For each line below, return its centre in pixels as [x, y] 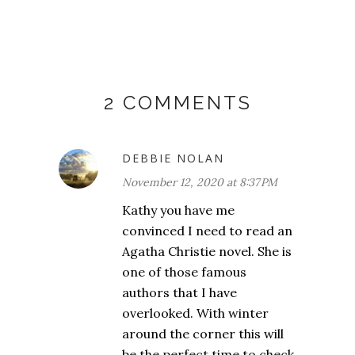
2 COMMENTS [177, 103]
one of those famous [184, 272]
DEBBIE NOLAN [173, 158]
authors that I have [179, 293]
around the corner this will [203, 334]
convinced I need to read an [207, 231]
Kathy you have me [178, 210]
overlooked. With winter [195, 313]
